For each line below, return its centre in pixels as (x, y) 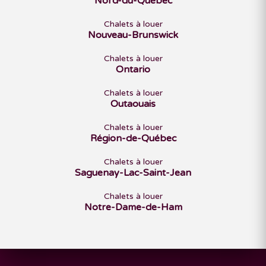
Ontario (133, 69)
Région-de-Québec (133, 138)
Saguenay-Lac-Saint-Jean (133, 173)
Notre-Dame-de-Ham (133, 207)
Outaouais (133, 104)
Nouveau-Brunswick (133, 35)
